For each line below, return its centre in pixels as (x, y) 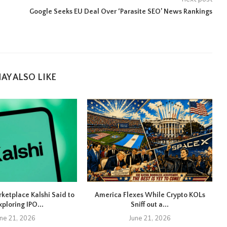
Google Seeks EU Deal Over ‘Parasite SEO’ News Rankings (121, 12)
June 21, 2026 (150, 219)
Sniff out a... (150, 205)
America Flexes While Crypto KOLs (150, 195)
